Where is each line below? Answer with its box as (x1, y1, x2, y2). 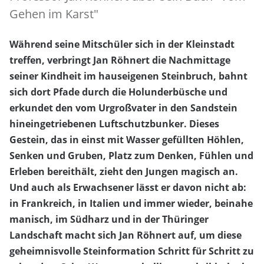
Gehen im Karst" (9, 5, 98, 22)
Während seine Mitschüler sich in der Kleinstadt (9, 38, 235, 51)
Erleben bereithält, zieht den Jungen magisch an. (9, 165, 238, 179)
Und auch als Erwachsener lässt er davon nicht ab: (9, 181, 246, 194)
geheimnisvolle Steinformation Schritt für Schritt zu (9, 245, 254, 258)
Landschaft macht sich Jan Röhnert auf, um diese (9, 229, 242, 242)
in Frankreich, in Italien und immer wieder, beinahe (9, 197, 253, 210)
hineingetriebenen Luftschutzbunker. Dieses (9, 117, 219, 131)
